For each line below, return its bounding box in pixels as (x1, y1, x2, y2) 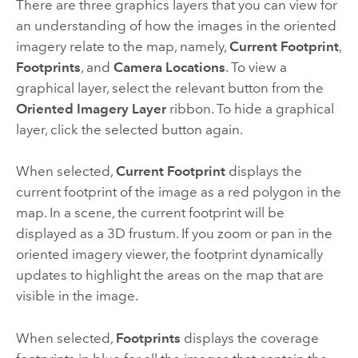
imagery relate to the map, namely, (15, 38, 229, 54)
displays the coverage (180, 329, 319, 346)
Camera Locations (113, 58, 225, 75)
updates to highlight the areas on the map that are (15, 267, 324, 284)
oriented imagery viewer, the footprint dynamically (15, 246, 323, 263)
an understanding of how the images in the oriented (15, 17, 336, 34)
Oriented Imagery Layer (15, 100, 166, 117)
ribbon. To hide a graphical (165, 100, 334, 117)
